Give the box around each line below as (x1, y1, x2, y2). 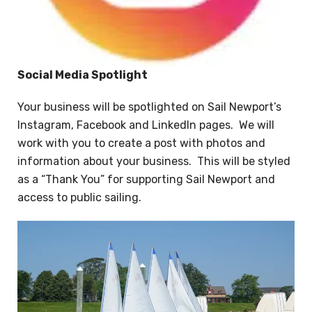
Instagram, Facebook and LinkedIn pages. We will (17, 118, 274, 132)
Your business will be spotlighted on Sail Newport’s (17, 100, 281, 114)
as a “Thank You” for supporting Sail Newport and (17, 172, 275, 186)
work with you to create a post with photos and (17, 136, 265, 150)
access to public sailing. (17, 190, 141, 204)
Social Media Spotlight (17, 68, 148, 81)
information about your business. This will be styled (17, 154, 290, 168)
